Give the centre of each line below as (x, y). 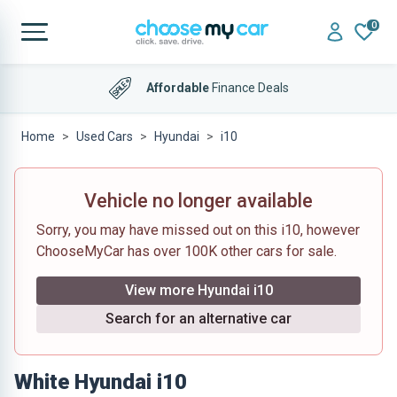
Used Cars (105, 136)
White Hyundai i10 (101, 382)
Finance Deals (249, 87)
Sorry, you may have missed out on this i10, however (198, 230)
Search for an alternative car (198, 319)
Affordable (177, 87)
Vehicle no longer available (198, 201)
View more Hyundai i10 (198, 290)
